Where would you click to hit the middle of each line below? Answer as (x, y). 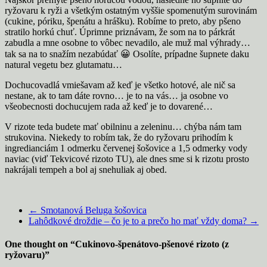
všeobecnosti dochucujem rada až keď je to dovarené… (109, 107)
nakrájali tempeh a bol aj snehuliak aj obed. (86, 170)
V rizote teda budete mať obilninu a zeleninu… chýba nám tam (123, 127)
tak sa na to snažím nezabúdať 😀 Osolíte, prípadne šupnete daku (127, 54)
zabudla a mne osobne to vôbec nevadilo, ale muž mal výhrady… (128, 43)
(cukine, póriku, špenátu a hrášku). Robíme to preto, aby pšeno (123, 21)
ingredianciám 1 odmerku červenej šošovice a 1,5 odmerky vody (126, 148)
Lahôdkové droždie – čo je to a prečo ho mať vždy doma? (139, 221)
